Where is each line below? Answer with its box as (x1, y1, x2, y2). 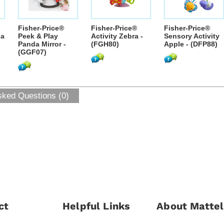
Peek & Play (18, 32, 58, 40)
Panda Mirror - (18, 40, 66, 48)
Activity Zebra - (91, 32, 143, 40)
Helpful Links (62, 200, 130, 212)
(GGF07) (18, 48, 46, 56)
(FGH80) (91, 40, 119, 48)
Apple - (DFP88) (164, 40, 217, 48)
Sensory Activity (164, 32, 219, 40)
